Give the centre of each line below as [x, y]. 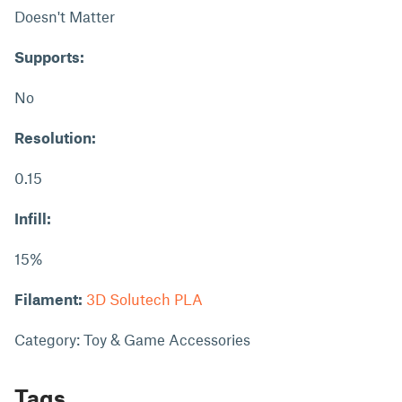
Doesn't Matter [65, 16]
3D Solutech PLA [144, 299]
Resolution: [55, 137]
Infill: [33, 218]
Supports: [49, 57]
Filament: [48, 299]
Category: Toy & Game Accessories [132, 339]
